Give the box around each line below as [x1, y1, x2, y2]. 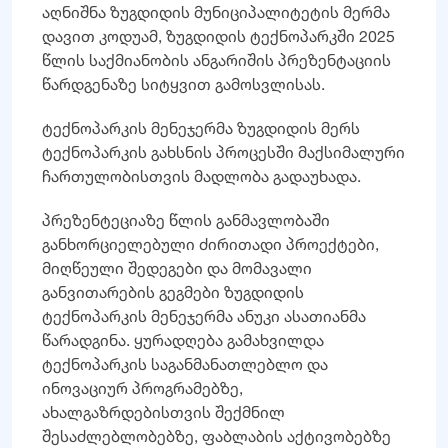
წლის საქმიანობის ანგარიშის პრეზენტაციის [42, 49, 391, 70]
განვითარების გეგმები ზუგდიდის [42, 281, 304, 302]
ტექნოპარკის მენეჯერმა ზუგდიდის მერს [42, 117, 360, 138]
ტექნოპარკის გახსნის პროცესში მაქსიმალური [42, 141, 405, 162]
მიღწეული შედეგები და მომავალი [42, 257, 312, 278]
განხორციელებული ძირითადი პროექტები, [42, 233, 379, 254]
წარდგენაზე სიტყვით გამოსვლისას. [42, 73, 325, 94]
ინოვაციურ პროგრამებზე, [42, 377, 243, 398]
